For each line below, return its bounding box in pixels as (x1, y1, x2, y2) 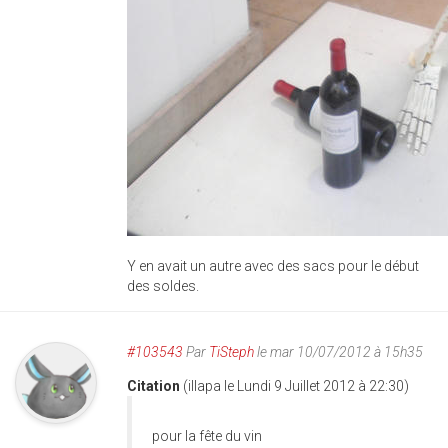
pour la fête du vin (152, 428, 262, 444)
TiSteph (209, 344, 254, 360)
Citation (127, 378, 183, 394)
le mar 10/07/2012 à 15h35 (254, 344, 423, 360)
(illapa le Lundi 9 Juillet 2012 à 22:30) (183, 378, 409, 394)
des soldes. (127, 278, 199, 294)
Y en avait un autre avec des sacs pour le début (127, 258, 419, 274)
